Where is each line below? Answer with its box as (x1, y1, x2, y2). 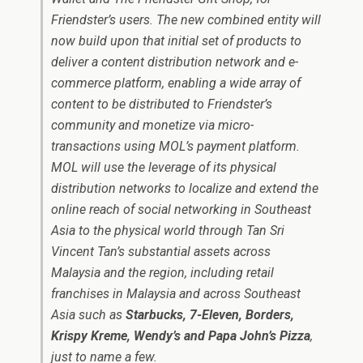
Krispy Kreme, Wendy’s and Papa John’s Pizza (51, 328, 310, 344)
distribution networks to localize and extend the (51, 181, 318, 196)
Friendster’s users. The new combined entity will (51, 12, 321, 28)
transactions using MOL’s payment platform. (51, 139, 300, 154)
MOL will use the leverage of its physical (51, 160, 276, 175)
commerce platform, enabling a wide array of (51, 75, 301, 91)
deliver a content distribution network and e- (51, 54, 298, 70)
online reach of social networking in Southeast (51, 202, 311, 217)
